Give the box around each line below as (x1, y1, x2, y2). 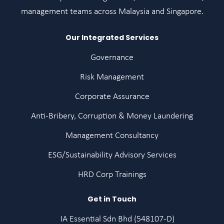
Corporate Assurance (74, 92, 149, 101)
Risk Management (80, 72, 144, 82)
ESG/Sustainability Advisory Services (47, 150, 176, 160)
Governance (90, 53, 133, 62)
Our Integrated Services (65, 32, 158, 42)
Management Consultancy (65, 131, 158, 140)
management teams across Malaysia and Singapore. (20, 7, 203, 16)
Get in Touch (87, 194, 136, 204)
